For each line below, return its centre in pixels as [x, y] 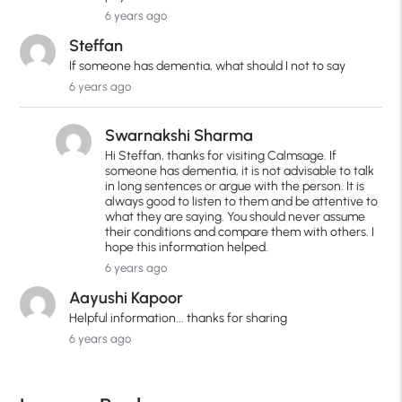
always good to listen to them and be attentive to [242, 202]
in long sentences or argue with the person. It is [235, 187]
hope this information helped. [187, 248]
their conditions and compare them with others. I [240, 232]
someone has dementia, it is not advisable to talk [240, 171]
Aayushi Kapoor [127, 298]
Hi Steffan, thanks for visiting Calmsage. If [221, 156]
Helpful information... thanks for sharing [179, 319]
